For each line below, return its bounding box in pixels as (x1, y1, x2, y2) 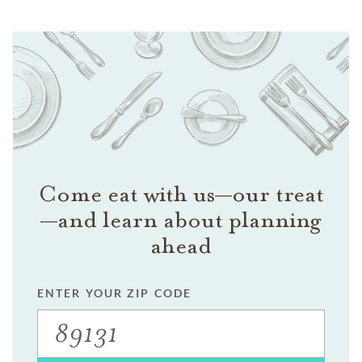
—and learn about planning (40, 205, 322, 235)
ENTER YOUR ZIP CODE (37, 286, 192, 301)
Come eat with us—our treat (38, 179, 324, 209)
